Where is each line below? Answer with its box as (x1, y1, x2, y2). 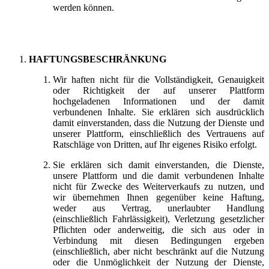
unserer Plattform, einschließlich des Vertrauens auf (53, 128, 264, 139)
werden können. (53, 2, 114, 13)
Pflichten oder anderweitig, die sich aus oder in (53, 224, 264, 235)
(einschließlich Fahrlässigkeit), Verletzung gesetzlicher (53, 213, 264, 224)
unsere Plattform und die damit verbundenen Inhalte (53, 170, 264, 181)
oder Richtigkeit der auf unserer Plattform (53, 85, 264, 95)
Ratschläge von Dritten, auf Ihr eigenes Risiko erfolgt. (53, 139, 259, 150)
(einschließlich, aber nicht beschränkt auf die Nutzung (53, 246, 264, 256)
